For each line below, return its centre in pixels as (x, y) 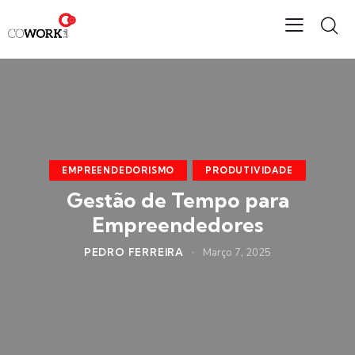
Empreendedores (177, 225)
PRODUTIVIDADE (249, 171)
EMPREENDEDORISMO (118, 171)
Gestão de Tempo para (177, 200)
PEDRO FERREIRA (134, 252)
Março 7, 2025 (237, 253)
